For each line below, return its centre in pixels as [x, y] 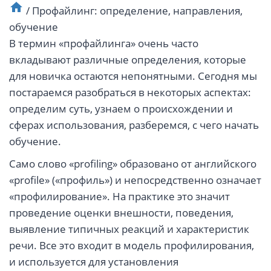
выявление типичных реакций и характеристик [129, 229]
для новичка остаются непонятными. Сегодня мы [133, 76]
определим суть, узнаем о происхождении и [121, 109]
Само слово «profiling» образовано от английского [133, 164]
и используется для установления [94, 262]
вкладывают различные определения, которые [128, 60]
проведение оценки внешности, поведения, [121, 213]
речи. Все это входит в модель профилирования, [132, 246]
